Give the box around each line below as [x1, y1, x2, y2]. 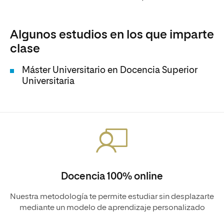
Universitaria [22, 77, 74, 86]
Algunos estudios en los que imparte [10, 29, 214, 41]
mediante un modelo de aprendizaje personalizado [19, 204, 205, 212]
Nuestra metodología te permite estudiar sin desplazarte [10, 193, 214, 201]
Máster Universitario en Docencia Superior [22, 66, 197, 75]
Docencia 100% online [61, 171, 163, 181]
